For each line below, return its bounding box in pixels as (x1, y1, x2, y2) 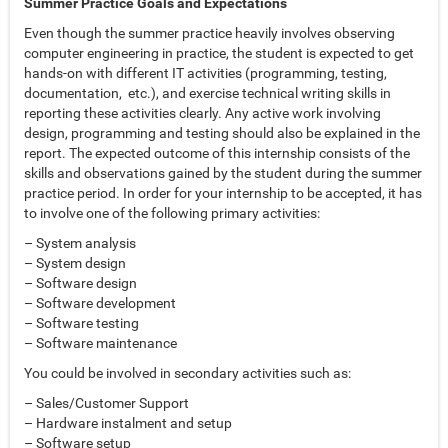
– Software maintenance (24, 335, 177, 352)
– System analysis (24, 235, 136, 252)
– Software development (24, 295, 176, 312)
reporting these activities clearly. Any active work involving (24, 105, 381, 122)
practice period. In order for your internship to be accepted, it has (24, 185, 422, 202)
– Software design (24, 275, 137, 292)
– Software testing (24, 315, 139, 332)
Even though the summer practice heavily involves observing (24, 25, 395, 42)
